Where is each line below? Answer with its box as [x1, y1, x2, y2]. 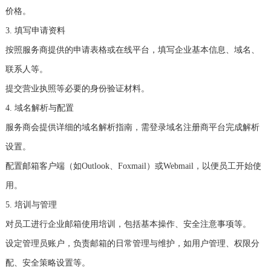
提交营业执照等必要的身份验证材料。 [5, 84, 149, 94]
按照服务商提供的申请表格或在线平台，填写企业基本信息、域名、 [5, 45, 260, 55]
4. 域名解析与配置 [5, 103, 74, 113]
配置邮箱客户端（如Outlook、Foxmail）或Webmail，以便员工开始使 [5, 162, 261, 171]
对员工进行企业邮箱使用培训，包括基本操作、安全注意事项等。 [5, 220, 251, 229]
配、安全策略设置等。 [5, 258, 90, 268]
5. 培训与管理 [5, 200, 57, 210]
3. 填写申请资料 [5, 26, 65, 36]
